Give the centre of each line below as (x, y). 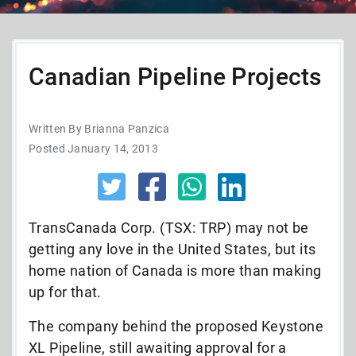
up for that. (65, 292)
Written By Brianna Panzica (99, 128)
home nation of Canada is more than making (175, 270)
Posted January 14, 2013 (93, 148)
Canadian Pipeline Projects (175, 76)
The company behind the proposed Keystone (176, 326)
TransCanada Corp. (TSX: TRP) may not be (169, 227)
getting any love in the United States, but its (172, 249)
